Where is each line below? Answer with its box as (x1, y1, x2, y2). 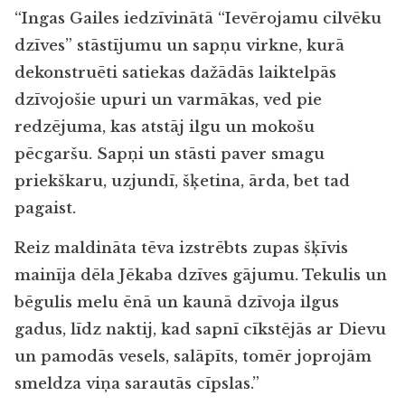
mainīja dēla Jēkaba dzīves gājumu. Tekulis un (14, 266, 387, 286)
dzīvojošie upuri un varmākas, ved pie (14, 89, 322, 109)
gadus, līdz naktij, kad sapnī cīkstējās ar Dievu (14, 320, 386, 340)
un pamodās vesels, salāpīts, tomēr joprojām (14, 347, 372, 367)
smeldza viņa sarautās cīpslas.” (14, 374, 259, 394)
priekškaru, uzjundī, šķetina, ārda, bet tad (14, 171, 350, 191)
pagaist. (14, 198, 76, 218)
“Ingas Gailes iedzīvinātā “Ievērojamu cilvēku (14, 8, 381, 28)
